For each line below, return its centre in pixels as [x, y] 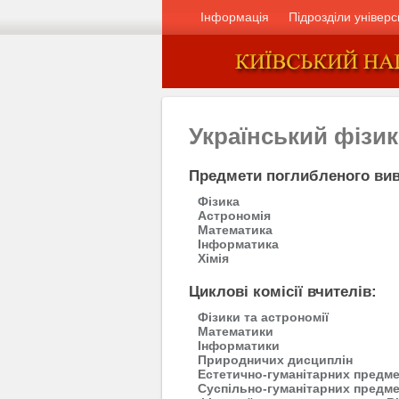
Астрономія [234, 216]
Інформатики [239, 346]
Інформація [235, 17]
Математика [235, 230]
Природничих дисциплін [275, 360]
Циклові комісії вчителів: [283, 292]
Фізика [219, 201]
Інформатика [238, 244]
